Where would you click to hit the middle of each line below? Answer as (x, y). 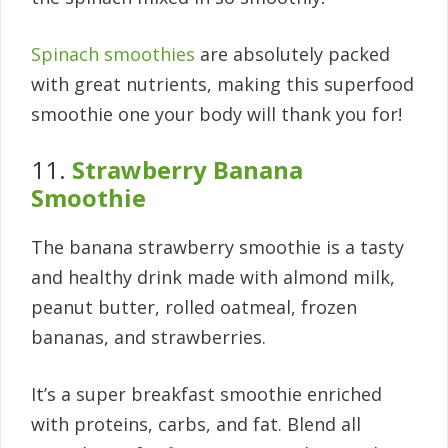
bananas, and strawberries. (148, 337)
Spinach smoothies (113, 54)
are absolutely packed (292, 54)
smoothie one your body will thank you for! (216, 114)
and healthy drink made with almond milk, (213, 277)
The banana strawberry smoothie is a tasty (217, 247)
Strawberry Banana (184, 170)
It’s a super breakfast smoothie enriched (206, 394)
